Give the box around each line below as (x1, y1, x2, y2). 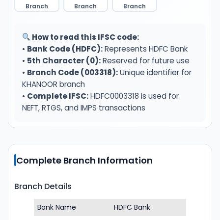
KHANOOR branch (22, 79, 85, 89)
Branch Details (14, 181, 72, 192)
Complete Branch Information (16, 154, 153, 166)
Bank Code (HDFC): (27, 44, 103, 54)
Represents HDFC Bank (103, 44, 188, 54)
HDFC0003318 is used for (88, 91, 179, 101)
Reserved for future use (101, 55, 190, 66)
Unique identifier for (118, 67, 192, 78)
